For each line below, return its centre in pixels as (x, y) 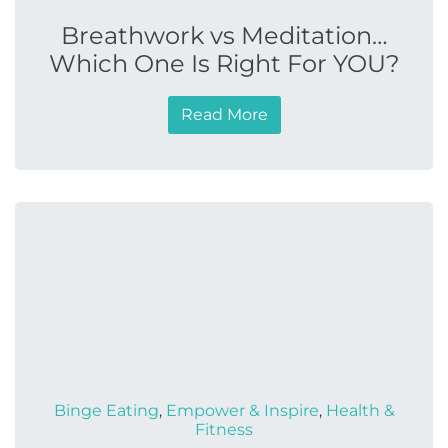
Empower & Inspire (242, 410)
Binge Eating (106, 410)
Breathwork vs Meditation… (224, 35)
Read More (224, 114)
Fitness (224, 429)
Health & (360, 410)
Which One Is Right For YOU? (224, 63)
